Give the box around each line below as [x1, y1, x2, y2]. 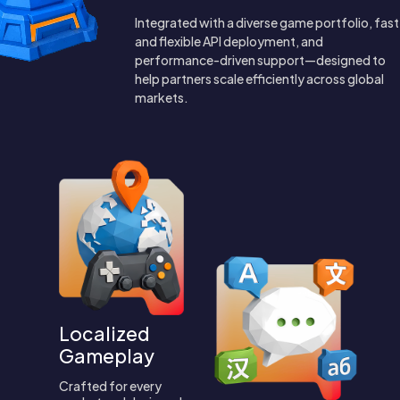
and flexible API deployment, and [135, 33, 323, 49]
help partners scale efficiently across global [135, 71, 384, 87]
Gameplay [59, 343, 154, 368]
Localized [59, 321, 150, 346]
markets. [135, 89, 188, 105]
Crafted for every [59, 377, 162, 394]
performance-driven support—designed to [135, 52, 386, 68]
